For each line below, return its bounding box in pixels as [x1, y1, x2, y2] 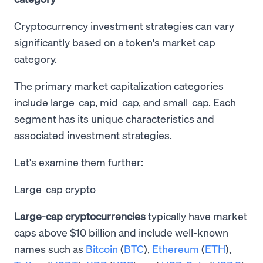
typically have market [146, 208, 247, 222]
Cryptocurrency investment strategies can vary [14, 18, 234, 32]
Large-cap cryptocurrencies [14, 208, 146, 222]
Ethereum [152, 241, 199, 255]
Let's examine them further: [14, 154, 143, 168]
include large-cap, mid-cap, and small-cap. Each [14, 95, 236, 109]
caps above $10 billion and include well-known [14, 225, 228, 239]
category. [14, 51, 57, 65]
